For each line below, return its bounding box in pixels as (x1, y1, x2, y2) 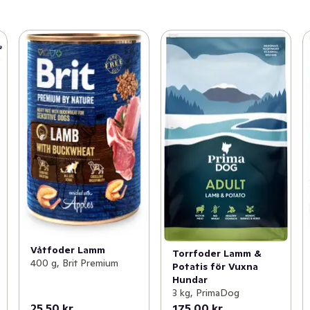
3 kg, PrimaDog (172, 286, 239, 299)
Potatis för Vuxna (172, 259, 258, 273)
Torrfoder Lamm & (172, 246, 262, 259)
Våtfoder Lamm (30, 243, 105, 256)
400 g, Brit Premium (30, 256, 118, 269)
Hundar (172, 273, 208, 286)
